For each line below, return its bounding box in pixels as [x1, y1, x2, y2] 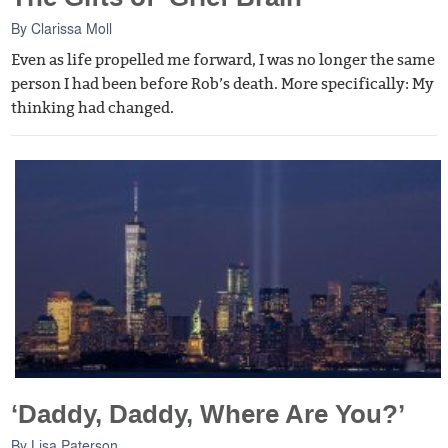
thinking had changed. [11, 99, 175, 118]
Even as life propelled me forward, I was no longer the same [11, 51, 436, 70]
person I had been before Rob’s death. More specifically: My [11, 75, 435, 94]
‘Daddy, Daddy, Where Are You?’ [11, 396, 406, 434]
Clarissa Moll [31, 18, 113, 39]
